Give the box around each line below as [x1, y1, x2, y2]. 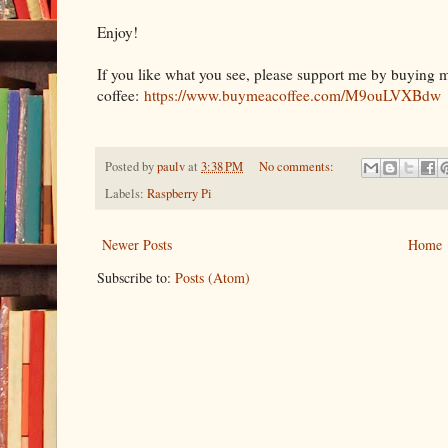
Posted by [105, 158, 157, 176]
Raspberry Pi [147, 185, 212, 203]
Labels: [105, 185, 147, 203]
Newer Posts [102, 235, 172, 255]
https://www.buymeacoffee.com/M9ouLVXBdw [144, 85, 441, 106]
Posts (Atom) [175, 268, 250, 288]
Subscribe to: [97, 268, 175, 288]
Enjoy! [97, 22, 138, 43]
